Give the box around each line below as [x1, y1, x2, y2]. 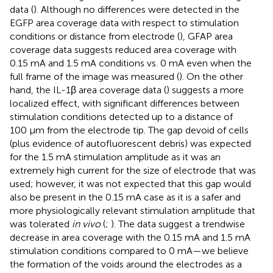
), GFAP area [180, 30, 233, 43]
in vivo [72, 218, 101, 230]
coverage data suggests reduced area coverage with [10, 44, 236, 56]
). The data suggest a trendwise [111, 218, 245, 230]
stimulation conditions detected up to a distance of [10, 111, 233, 123]
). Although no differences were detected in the [34, 4, 239, 16]
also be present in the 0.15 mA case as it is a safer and [10, 191, 241, 204]
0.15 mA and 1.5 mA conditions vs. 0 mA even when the [10, 57, 252, 69]
